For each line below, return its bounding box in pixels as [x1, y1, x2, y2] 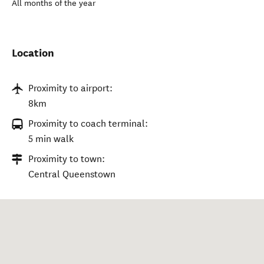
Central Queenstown [28, 169, 115, 180]
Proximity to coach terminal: [28, 118, 148, 129]
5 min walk [28, 133, 74, 144]
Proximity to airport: [28, 82, 113, 94]
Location [12, 46, 54, 60]
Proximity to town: [28, 153, 105, 164]
